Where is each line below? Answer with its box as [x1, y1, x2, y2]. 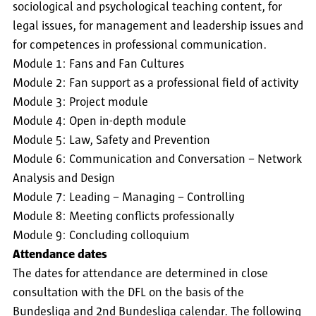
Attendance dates [13, 248, 107, 262]
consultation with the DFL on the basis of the [13, 286, 244, 300]
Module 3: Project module [13, 96, 148, 109]
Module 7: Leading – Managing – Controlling [13, 191, 245, 205]
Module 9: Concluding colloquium [13, 229, 190, 243]
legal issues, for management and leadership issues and [13, 20, 303, 33]
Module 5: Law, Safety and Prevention [13, 134, 210, 147]
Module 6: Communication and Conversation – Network [13, 153, 302, 166]
